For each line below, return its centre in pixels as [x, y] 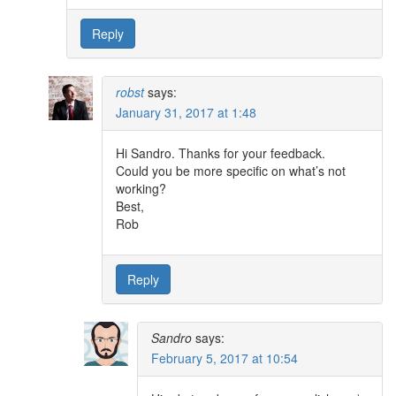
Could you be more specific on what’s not [231, 170]
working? [141, 188]
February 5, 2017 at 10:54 [225, 358]
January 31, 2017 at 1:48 [186, 112]
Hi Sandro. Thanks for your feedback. [221, 152]
